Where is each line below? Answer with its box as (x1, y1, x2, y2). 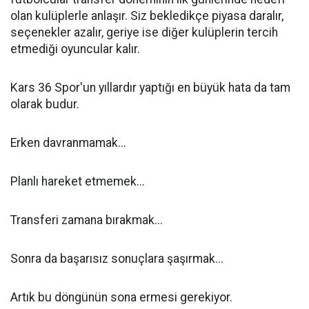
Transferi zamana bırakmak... (10, 213, 163, 227)
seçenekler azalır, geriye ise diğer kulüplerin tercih (10, 26, 278, 39)
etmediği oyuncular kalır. (10, 42, 140, 56)
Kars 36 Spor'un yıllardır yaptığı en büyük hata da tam (10, 81, 290, 94)
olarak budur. (10, 97, 79, 111)
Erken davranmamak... (10, 136, 126, 150)
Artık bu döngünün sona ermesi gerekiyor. (10, 290, 232, 304)
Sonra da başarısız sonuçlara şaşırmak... (10, 252, 223, 266)
